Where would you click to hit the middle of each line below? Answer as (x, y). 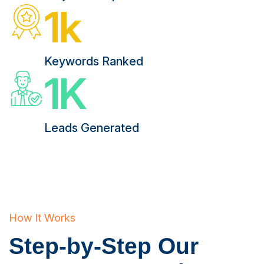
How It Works (42, 218)
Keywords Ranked (94, 62)
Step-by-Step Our (104, 246)
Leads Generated (92, 128)
